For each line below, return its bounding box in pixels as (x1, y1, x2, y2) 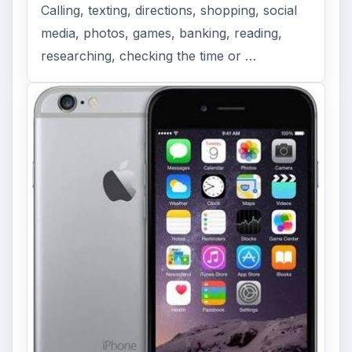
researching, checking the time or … (41, 48, 257, 64)
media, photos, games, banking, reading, (41, 25, 283, 42)
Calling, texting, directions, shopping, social (41, 2, 298, 19)
